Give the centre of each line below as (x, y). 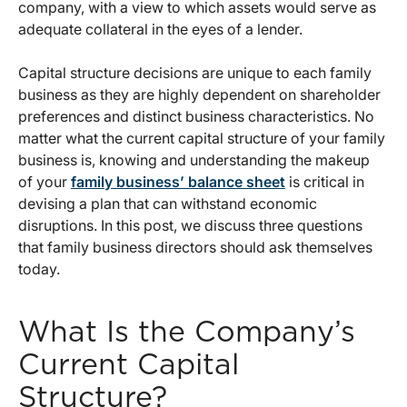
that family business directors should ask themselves (195, 248)
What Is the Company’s (187, 333)
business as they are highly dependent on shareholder (199, 95)
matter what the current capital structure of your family (202, 139)
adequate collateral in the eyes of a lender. (160, 30)
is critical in (325, 182)
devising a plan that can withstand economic (168, 204)
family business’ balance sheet (178, 182)
